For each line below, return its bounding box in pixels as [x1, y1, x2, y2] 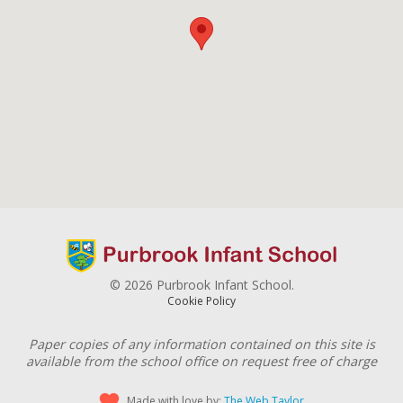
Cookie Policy [167, 293, 236, 309]
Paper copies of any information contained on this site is [28, 336, 375, 354]
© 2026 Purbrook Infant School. [109, 276, 294, 294]
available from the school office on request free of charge [26, 353, 377, 371]
